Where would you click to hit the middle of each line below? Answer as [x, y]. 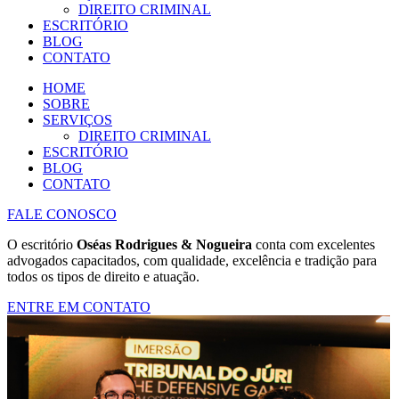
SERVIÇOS [77, 120]
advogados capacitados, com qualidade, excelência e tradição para [192, 261]
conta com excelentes [313, 244]
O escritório [42, 244]
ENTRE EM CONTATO [79, 307]
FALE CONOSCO [62, 214]
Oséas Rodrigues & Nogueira [164, 244]
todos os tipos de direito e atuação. [103, 277]
